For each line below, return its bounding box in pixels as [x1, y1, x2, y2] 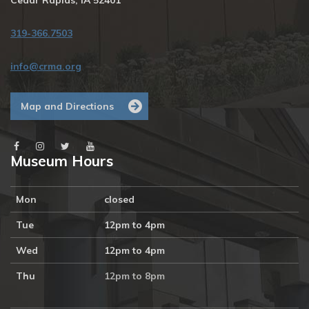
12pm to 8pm [104, 270, 168, 282]
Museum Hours [10, 152, 113, 170]
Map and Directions [21, 100, 114, 112]
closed [104, 193, 134, 206]
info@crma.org [10, 60, 81, 72]
